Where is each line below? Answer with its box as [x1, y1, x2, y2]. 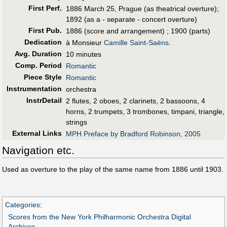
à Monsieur [66, 38, 104, 47]
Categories [5, 201, 40, 209]
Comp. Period [15, 61, 62, 69]
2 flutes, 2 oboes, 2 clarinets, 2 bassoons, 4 [66, 96, 205, 105]
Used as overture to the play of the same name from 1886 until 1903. [2, 165, 223, 174]
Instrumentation [6, 84, 62, 93]
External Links [12, 129, 62, 137]
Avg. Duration [14, 49, 62, 58]
